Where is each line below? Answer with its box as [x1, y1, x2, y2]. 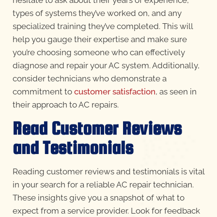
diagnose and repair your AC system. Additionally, [12, 61, 200, 71]
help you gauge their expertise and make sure [12, 34, 187, 45]
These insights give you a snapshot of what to [12, 192, 185, 202]
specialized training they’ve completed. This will [12, 21, 193, 31]
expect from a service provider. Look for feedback [12, 205, 200, 216]
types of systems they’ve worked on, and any [12, 8, 182, 18]
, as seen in [155, 87, 197, 97]
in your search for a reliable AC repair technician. [12, 179, 194, 189]
